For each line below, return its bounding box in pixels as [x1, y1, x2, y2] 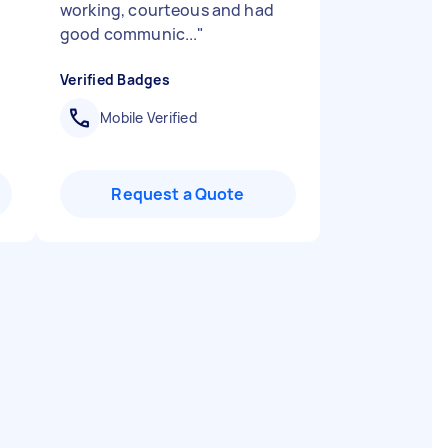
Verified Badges [60, 70, 170, 89]
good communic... [60, 23, 198, 45]
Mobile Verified [100, 108, 197, 127]
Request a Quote [111, 183, 245, 205]
